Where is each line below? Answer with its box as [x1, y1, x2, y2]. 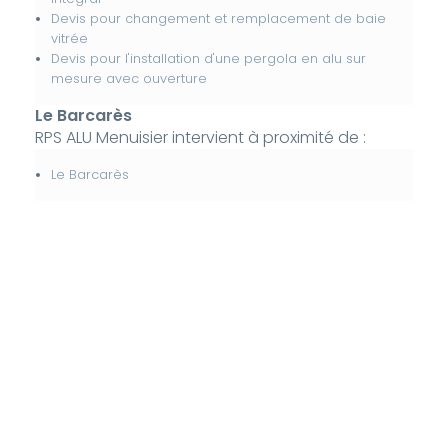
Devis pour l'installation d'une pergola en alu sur [50, 50, 366, 68]
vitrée [50, 30, 88, 48]
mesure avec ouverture [50, 70, 207, 88]
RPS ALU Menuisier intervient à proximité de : [34, 126, 366, 150]
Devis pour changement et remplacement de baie [50, 10, 386, 28]
